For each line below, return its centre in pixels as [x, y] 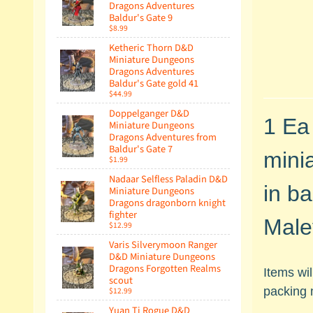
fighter [123, 215]
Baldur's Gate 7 [141, 150]
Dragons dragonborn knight [167, 203]
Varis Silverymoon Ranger [163, 245]
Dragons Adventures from [163, 138]
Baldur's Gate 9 [141, 18]
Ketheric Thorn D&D [151, 48]
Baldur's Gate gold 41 [154, 84]
